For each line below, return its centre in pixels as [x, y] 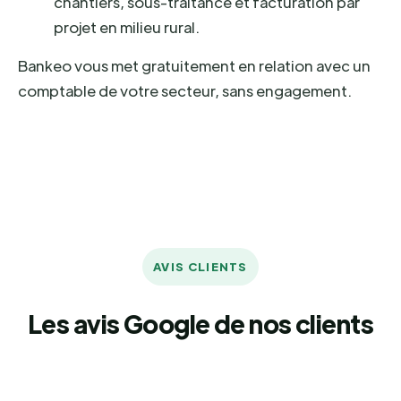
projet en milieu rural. [127, 27]
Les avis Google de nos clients [200, 323]
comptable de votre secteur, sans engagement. [185, 90]
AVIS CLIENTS [200, 266]
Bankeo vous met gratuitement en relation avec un [194, 65]
